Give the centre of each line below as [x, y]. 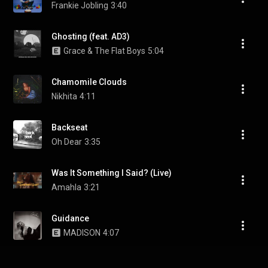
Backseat [69, 127]
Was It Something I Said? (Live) [112, 173]
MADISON [82, 233]
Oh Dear [67, 142]
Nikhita [64, 96]
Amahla [66, 187]
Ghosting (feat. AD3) [91, 36]
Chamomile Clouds [89, 82]
